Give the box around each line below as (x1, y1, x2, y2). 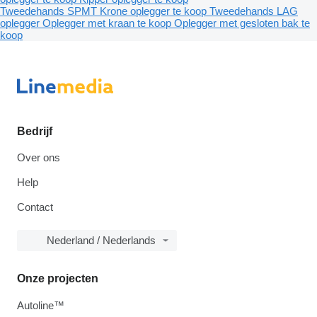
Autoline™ (17, 299, 64, 312)
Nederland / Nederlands (47, 234, 156, 247)
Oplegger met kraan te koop (42, 17, 174, 30)
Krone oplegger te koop (100, 5, 209, 18)
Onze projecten (17, 272, 98, 285)
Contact (17, 201, 53, 214)
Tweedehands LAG (209, 5, 298, 18)
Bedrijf (17, 125, 52, 138)
